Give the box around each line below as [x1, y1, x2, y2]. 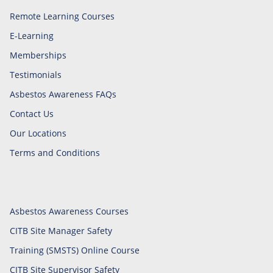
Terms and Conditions [10, 147, 100, 159]
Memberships [10, 49, 66, 62]
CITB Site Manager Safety [10, 225, 112, 237]
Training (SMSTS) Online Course [10, 244, 140, 257]
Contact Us [10, 108, 54, 120]
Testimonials [10, 69, 62, 81]
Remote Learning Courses [10, 10, 115, 23]
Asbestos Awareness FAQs [10, 88, 116, 101]
